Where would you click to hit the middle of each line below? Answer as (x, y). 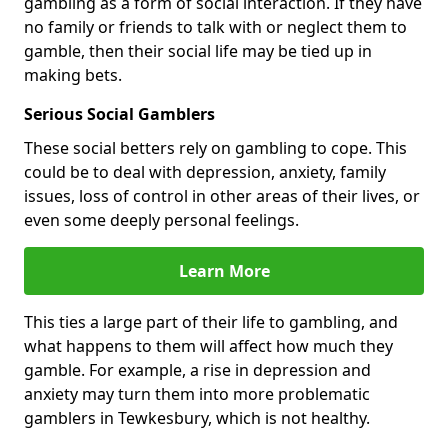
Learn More (224, 270)
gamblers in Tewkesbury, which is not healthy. (197, 417)
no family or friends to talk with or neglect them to (215, 26)
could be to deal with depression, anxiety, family (205, 171)
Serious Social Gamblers (119, 113)
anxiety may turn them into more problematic (197, 393)
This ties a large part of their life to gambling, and (211, 321)
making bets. (73, 74)
